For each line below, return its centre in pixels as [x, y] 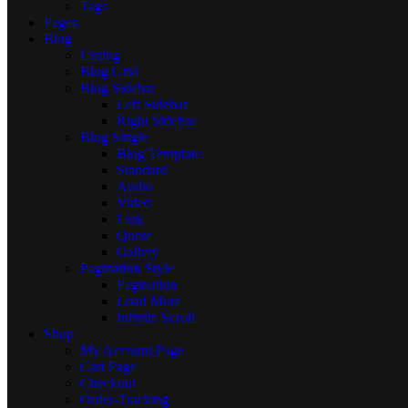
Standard [142, 170]
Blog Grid [109, 71]
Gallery [138, 252]
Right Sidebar [156, 121]
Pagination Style [127, 268]
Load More [149, 301]
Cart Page [108, 367]
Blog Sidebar [118, 88]
